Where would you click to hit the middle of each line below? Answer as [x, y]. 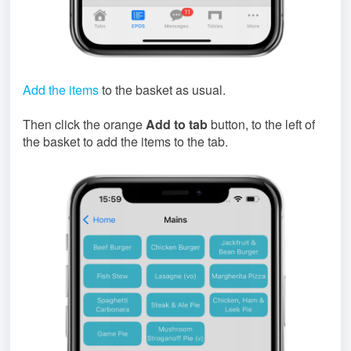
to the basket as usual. [162, 89]
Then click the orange [84, 124]
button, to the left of [261, 124]
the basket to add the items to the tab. [125, 141]
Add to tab [177, 124]
